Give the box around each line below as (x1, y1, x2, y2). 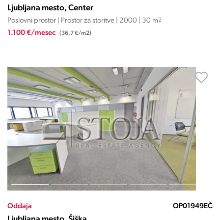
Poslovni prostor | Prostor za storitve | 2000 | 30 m (7, 17, 158, 25)
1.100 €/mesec (7, 29, 57, 37)
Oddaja (7, 203, 32, 210)
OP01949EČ (172, 203, 213, 210)
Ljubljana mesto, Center (7, 4, 93, 12)
